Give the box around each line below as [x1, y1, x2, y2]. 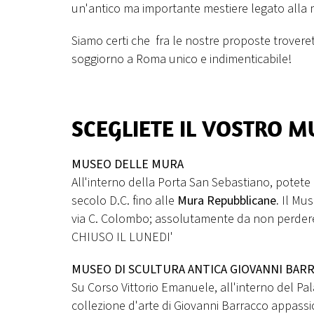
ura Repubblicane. [187, 192, 279, 210]
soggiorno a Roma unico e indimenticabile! [71, 50, 292, 68]
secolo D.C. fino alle [71, 192, 177, 210]
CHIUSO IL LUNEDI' [71, 228, 173, 246]
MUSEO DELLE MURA [71, 156, 184, 173]
